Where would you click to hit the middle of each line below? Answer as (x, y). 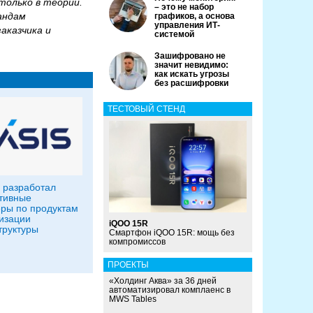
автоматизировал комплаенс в (170, 290)
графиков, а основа (195, 16)
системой (174, 34)
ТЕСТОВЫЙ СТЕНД (146, 109)
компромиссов (137, 242)
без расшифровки (191, 83)
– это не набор (184, 7)
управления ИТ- (187, 25)
